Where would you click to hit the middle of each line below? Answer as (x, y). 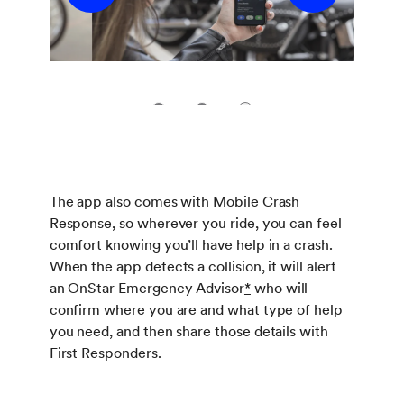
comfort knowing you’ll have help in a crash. (191, 244)
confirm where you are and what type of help (196, 309)
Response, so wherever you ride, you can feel (195, 223)
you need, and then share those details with (188, 331)
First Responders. (105, 353)
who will (279, 288)
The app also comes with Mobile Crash (174, 201)
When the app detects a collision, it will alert (193, 266)
